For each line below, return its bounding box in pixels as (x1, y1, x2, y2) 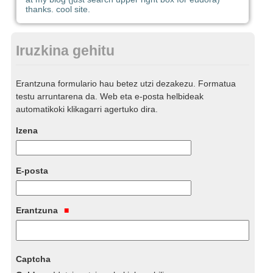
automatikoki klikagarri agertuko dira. (16, 104, 158, 114)
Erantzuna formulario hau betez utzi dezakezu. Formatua (16, 78, 236, 88)
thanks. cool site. (25, 4, 90, 15)
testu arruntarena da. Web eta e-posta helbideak (16, 91, 204, 101)
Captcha (16, 254, 51, 264)
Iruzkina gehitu (16, 43, 115, 59)
